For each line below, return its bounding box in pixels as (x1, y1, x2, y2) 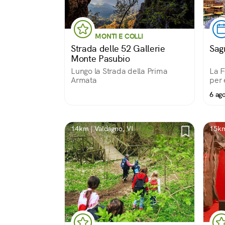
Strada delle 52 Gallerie (71, 43, 165, 54)
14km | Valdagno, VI (71, 124, 134, 133)
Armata (71, 75, 97, 85)
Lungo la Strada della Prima (71, 66, 168, 76)
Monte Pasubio (71, 53, 130, 64)
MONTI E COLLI (95, 32, 144, 41)
